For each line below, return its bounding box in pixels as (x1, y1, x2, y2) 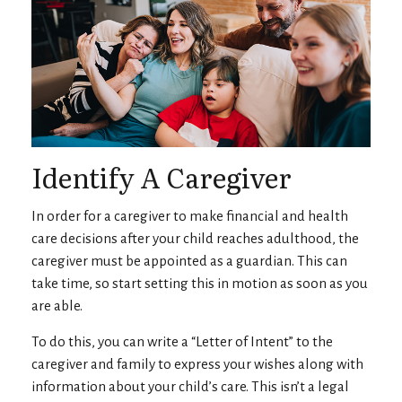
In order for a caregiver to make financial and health (31, 208, 348, 224)
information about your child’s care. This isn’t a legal (31, 379, 349, 395)
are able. (31, 298, 83, 314)
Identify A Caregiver (31, 157, 292, 197)
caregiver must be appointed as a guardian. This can (31, 253, 347, 269)
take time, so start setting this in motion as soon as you (31, 275, 368, 292)
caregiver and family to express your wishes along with (31, 356, 363, 372)
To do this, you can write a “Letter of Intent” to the (31, 334, 333, 350)
